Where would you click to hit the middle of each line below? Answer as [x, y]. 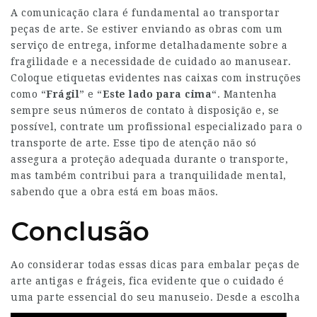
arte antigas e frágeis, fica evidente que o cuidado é [148, 281]
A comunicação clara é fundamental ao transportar [145, 12]
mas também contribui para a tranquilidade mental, [149, 175]
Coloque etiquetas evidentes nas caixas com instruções [156, 77]
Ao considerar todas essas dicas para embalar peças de [155, 264]
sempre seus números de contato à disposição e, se [145, 110]
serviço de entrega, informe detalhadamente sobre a [149, 45]
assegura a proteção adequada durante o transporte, [149, 159]
